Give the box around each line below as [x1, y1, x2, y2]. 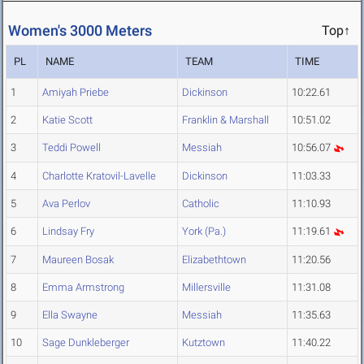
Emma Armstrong [42, 281, 124, 294]
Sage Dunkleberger [42, 336, 129, 349]
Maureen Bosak [42, 253, 114, 266]
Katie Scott [42, 114, 93, 127]
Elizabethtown [182, 253, 246, 266]
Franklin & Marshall [182, 114, 269, 127]
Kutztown [182, 336, 225, 349]
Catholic [182, 197, 219, 210]
